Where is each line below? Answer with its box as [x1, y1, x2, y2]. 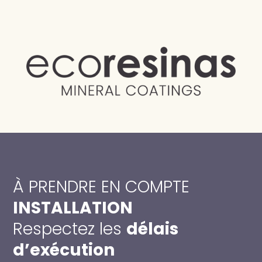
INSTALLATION [13, 196, 133, 220]
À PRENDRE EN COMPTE [13, 175, 190, 199]
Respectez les [13, 218, 127, 241]
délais [126, 218, 179, 241]
